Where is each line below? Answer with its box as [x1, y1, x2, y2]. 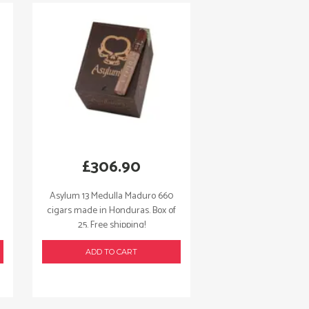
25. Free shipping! [77, 217, 146, 233]
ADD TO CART [86, 247, 137, 257]
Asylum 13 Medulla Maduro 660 [50, 188, 173, 204]
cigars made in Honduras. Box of [47, 202, 176, 219]
